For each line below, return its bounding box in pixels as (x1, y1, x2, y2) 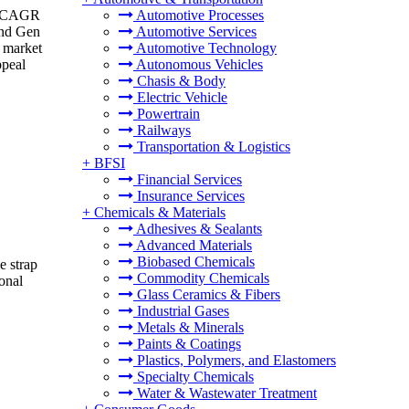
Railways (133, 122, 191, 138)
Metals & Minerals (133, 320, 244, 335)
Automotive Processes (133, 7, 264, 23)
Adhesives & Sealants (133, 221, 262, 236)
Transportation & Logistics (133, 139, 290, 154)
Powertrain (133, 106, 200, 121)
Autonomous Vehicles (133, 57, 263, 72)
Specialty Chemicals (133, 369, 254, 384)
